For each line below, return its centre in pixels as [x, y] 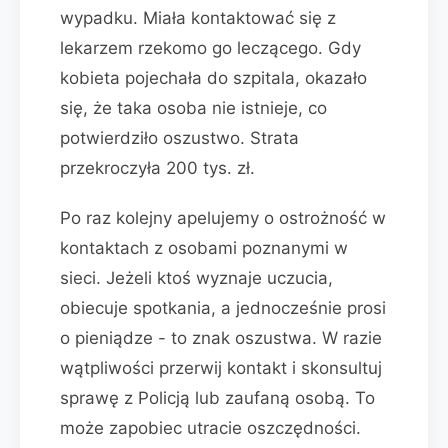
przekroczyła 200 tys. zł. [157, 168]
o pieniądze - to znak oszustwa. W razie [221, 338]
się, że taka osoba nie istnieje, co [193, 108]
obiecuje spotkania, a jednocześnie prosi [223, 308]
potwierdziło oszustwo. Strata [179, 138]
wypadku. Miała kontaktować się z [198, 18]
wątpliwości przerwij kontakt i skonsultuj [221, 368]
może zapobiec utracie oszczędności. [210, 428]
